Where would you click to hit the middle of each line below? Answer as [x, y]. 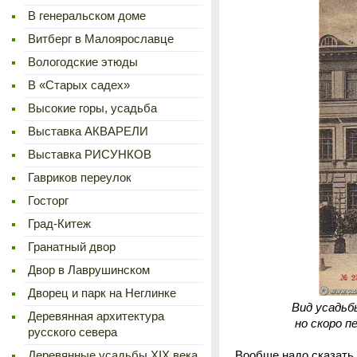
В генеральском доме [87, 16]
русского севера [73, 332]
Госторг [48, 201]
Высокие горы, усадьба [92, 108]
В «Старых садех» [79, 85]
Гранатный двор [72, 247]
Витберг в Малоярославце [101, 39]
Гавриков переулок [80, 178]
